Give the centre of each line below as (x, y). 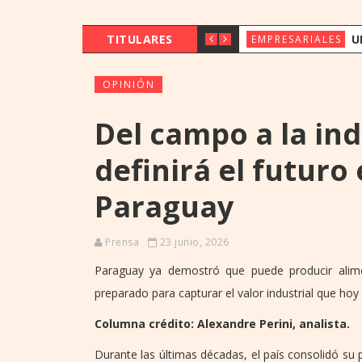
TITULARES (140, 39)
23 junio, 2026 (193, 242)
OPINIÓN (129, 84)
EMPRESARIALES (296, 39)
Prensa (122, 242)
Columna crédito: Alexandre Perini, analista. (222, 323)
